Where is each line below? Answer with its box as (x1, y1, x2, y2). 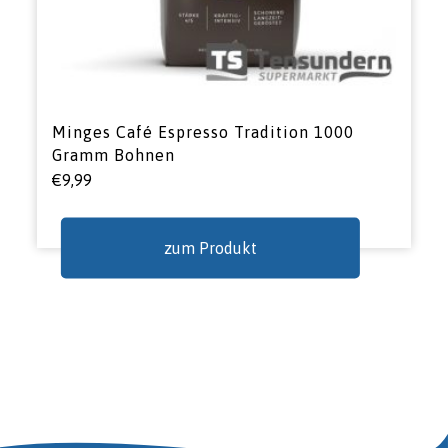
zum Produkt (164, 238, 258, 257)
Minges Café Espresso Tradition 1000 (52, 123, 355, 142)
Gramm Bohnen (52, 146, 176, 165)
